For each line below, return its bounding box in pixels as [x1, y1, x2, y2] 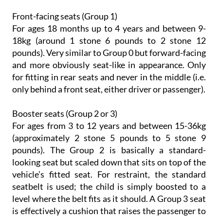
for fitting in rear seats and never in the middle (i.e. [12, 72, 206, 83]
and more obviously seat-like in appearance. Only [12, 59, 206, 71]
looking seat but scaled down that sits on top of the [12, 157, 206, 168]
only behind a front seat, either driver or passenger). [12, 84, 205, 95]
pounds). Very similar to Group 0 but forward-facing [12, 47, 206, 58]
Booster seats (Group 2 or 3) [12, 108, 117, 119]
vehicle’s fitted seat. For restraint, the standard [12, 169, 206, 180]
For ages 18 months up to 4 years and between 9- [12, 23, 206, 34]
